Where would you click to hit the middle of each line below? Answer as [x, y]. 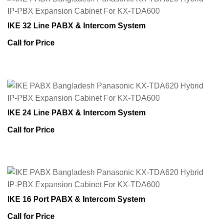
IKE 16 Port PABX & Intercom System [76, 199]
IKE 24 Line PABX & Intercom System [77, 112]
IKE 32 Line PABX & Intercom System [77, 26]
